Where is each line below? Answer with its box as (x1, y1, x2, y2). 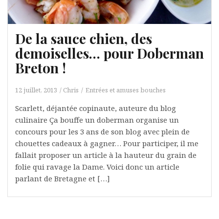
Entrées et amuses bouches (86, 85, 166, 94)
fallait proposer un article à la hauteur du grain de (15, 150, 197, 160)
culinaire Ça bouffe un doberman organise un (15, 114, 179, 125)
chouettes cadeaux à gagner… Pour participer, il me (15, 138, 198, 148)
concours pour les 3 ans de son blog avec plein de (15, 126, 190, 136)
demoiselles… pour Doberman (15, 44, 204, 62)
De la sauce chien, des (15, 29, 152, 47)
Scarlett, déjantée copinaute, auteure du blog (15, 103, 176, 113)
